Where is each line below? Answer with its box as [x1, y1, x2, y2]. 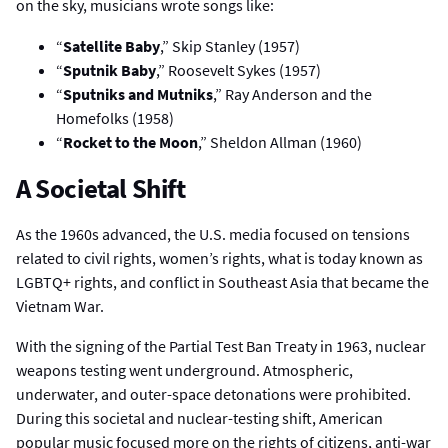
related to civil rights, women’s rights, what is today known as [16, 247, 423, 268]
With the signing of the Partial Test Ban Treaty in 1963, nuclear [16, 335, 426, 356]
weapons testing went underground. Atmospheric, [16, 359, 353, 380]
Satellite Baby [63, 35, 160, 56]
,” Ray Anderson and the [213, 83, 372, 104]
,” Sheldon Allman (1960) [198, 131, 362, 152]
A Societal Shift [16, 170, 186, 205]
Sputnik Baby [63, 59, 156, 80]
